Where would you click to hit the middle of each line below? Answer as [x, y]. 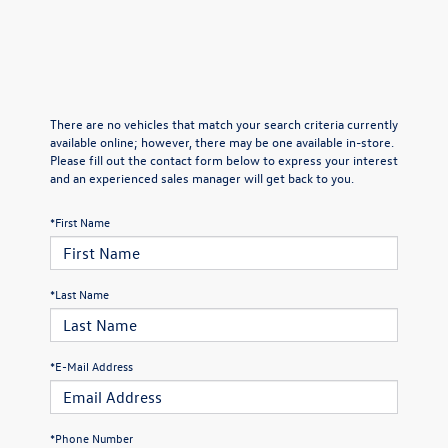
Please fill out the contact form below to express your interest [224, 159]
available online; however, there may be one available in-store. [222, 141]
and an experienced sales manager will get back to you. [202, 177]
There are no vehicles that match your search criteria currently [224, 123]
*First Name [80, 221]
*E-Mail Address [91, 365]
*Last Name [79, 293]
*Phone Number [91, 437]
